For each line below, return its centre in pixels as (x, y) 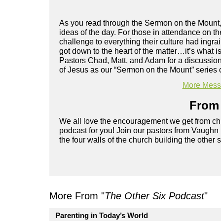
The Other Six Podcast (154, 196)
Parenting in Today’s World (102, 215)
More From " (77, 196)
